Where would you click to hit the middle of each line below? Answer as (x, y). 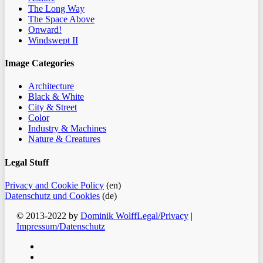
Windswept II (53, 40)
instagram (57, 256)
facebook (56, 245)
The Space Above (61, 19)
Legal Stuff (27, 162)
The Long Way (56, 8)
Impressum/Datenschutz (61, 226)
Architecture (51, 86)
